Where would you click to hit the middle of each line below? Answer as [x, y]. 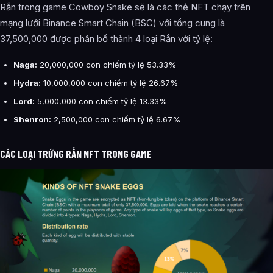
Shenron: [32, 120]
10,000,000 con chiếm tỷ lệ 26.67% [109, 83]
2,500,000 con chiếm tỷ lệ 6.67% [116, 120]
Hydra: [27, 83]
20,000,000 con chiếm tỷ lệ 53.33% [107, 65]
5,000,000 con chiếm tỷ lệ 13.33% [101, 101]
